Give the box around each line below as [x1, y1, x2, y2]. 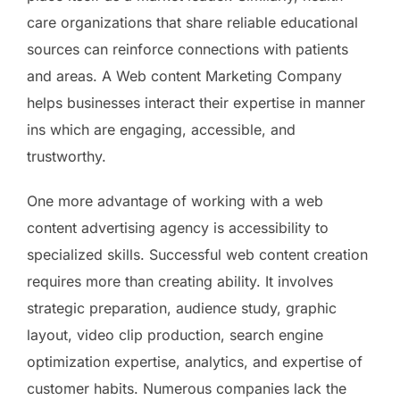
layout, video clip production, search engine [27, 325, 323, 344]
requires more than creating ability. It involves [27, 271, 333, 290]
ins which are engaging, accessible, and [27, 120, 296, 138]
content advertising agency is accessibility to [27, 218, 329, 237]
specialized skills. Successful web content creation [27, 245, 368, 263]
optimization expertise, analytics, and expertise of [27, 352, 362, 371]
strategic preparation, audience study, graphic [27, 298, 337, 317]
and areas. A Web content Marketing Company [27, 66, 342, 85]
